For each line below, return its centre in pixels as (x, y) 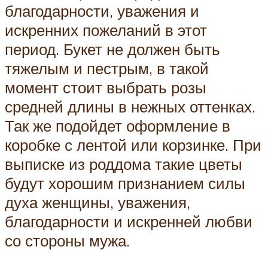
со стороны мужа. (67, 240)
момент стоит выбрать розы (106, 87)
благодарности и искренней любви (129, 221)
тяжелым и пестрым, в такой (107, 68)
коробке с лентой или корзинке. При (133, 144)
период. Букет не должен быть (112, 49)
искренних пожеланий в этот (106, 30)
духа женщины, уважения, (98, 202)
